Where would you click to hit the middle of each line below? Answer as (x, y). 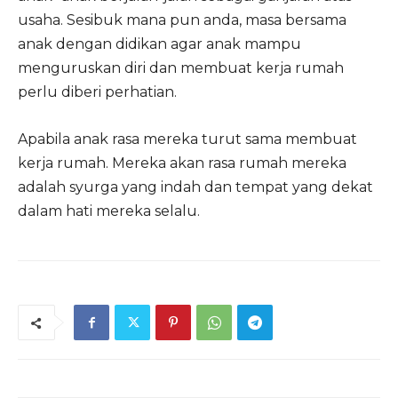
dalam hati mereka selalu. (109, 211)
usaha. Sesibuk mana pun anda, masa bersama (182, 20)
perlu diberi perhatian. (97, 92)
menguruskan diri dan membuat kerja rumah (181, 68)
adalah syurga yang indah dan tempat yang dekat (195, 187)
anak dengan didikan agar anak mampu (159, 44)
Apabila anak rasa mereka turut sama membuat (187, 139)
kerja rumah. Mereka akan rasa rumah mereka (182, 163)
